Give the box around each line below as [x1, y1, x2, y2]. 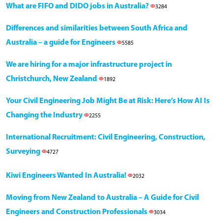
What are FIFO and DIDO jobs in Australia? [6, 2, 150, 10]
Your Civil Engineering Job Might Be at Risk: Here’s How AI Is [6, 97, 210, 105]
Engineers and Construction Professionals [6, 208, 149, 216]
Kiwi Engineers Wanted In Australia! [6, 171, 128, 180]
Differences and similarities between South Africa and [6, 24, 188, 32]
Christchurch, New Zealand [6, 75, 99, 83]
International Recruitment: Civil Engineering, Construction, [6, 133, 205, 141]
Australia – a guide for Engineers [6, 38, 117, 47]
